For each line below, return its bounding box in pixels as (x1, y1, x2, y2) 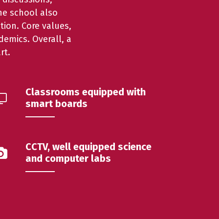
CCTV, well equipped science (25, 140, 152, 153)
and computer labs (25, 152, 111, 164)
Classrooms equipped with (25, 86, 146, 98)
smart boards (25, 97, 88, 109)
